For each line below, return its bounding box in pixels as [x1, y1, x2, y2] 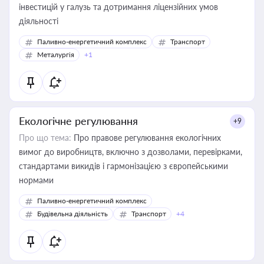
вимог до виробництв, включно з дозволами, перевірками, [19, 147, 242, 157]
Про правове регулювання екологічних [71, 133, 221, 143]
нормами [19, 175, 54, 185]
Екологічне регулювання [19, 114, 138, 127]
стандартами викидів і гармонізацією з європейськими [19, 161, 228, 171]
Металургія [37, 50, 74, 59]
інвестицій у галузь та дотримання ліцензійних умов [19, 2, 218, 12]
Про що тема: [19, 133, 71, 143]
